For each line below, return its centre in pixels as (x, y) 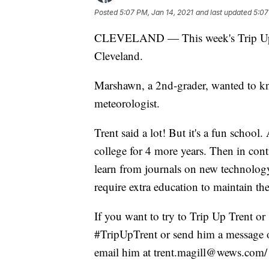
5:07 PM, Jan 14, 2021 (156, 12)
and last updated (224, 12)
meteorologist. (127, 103)
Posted (107, 12)
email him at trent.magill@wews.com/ (181, 252)
